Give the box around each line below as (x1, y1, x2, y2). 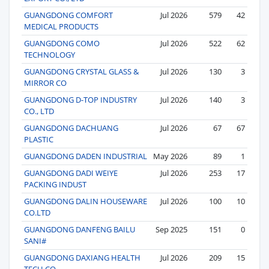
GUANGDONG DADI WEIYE (24, 167, 118, 178)
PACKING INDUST (24, 178, 86, 190)
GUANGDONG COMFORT (24, 9, 113, 20)
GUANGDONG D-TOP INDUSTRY (24, 94, 137, 105)
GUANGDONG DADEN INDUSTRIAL (24, 150, 147, 162)
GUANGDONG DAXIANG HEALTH (24, 252, 141, 263)
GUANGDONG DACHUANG (24, 122, 118, 133)
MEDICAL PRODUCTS (24, 20, 98, 32)
